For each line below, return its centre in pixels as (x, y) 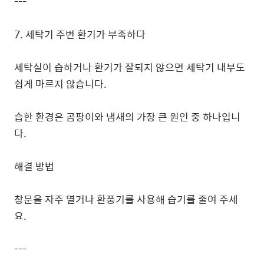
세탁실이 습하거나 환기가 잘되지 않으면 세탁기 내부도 (130, 67)
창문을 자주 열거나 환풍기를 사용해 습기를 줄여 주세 (126, 199)
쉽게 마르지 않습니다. (60, 84)
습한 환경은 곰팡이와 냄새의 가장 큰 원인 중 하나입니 (127, 117)
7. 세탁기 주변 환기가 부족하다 (80, 34)
